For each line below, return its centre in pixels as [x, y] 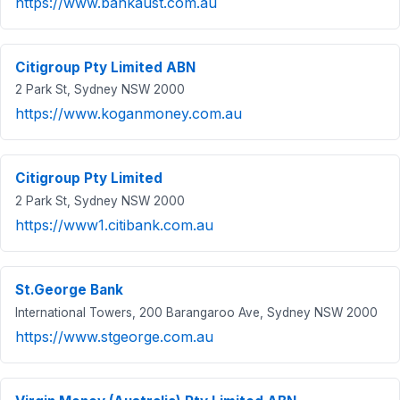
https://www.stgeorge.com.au [114, 336]
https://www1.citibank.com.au [114, 225]
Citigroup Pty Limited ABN [105, 67]
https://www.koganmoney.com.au [129, 114]
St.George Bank [69, 290]
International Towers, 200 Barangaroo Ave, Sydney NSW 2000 [196, 312]
